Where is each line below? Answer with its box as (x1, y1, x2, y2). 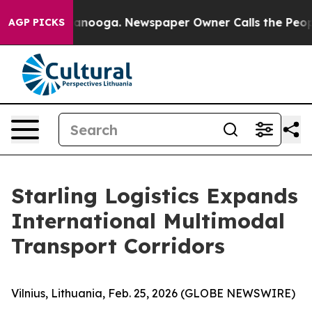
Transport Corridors (11, 233, 225, 259)
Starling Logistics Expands (11, 182, 298, 209)
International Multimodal (11, 208, 285, 234)
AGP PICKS (8, 16, 65, 29)
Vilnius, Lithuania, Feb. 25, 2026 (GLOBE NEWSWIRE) (11, 286, 295, 300)
